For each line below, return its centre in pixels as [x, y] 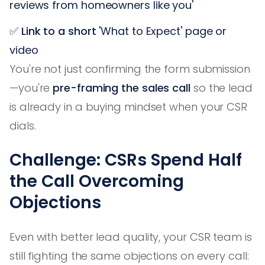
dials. [23, 125]
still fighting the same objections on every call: [129, 256]
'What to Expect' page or [161, 31]
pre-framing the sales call [122, 88]
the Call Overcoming [97, 181]
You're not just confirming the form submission [130, 69]
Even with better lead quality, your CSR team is [131, 237]
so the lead [221, 88]
